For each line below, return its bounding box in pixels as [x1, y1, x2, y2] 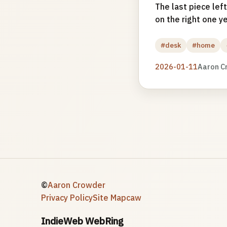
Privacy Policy [41, 193, 93, 203]
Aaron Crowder [47, 180, 105, 191]
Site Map [92, 193, 126, 203]
